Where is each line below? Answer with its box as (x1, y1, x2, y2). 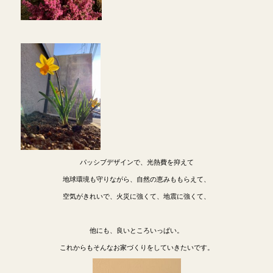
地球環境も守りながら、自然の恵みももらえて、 (63, 173, 210, 183)
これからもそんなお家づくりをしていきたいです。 (59, 241, 214, 252)
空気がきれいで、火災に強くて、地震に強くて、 (63, 190, 210, 200)
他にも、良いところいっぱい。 (90, 224, 183, 235)
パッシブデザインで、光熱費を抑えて (79, 156, 194, 166)
